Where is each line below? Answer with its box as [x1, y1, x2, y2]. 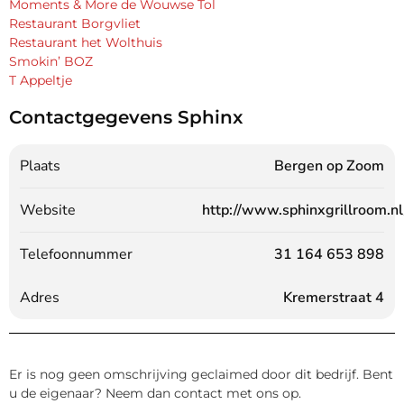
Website [20, 199, 76, 220]
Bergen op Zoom [274, 155, 384, 176]
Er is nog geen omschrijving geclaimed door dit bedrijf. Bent [9, 365, 393, 382]
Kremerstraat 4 [283, 287, 384, 308]
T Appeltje [9, 71, 72, 88]
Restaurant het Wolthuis [9, 33, 162, 50]
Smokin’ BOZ [9, 52, 93, 69]
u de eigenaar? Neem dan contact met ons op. [9, 384, 301, 401]
